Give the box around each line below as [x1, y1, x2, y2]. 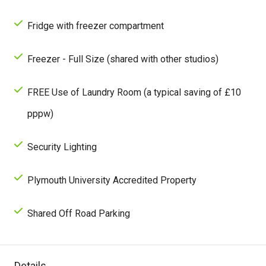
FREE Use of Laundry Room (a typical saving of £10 [27, 86, 241, 98]
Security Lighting [27, 141, 97, 153]
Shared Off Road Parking [27, 207, 130, 219]
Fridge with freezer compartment [27, 20, 164, 31]
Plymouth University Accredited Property [27, 174, 197, 186]
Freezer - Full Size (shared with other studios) [27, 53, 218, 65]
